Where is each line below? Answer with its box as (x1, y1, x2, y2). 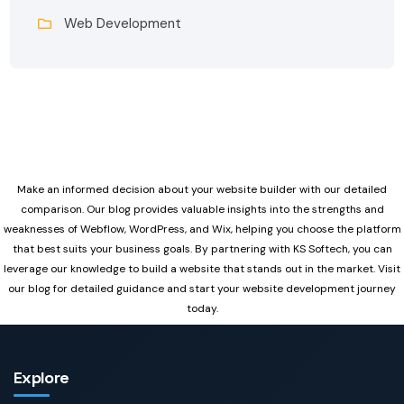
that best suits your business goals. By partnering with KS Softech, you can (12, 242, 392, 257)
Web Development (64, 14, 182, 33)
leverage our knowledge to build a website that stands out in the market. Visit (4, 262, 400, 277)
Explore (14, 367, 69, 389)
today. (186, 301, 218, 317)
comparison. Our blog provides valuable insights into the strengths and (20, 202, 384, 217)
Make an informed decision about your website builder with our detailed (17, 182, 387, 197)
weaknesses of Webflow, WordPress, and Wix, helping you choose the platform (3, 222, 401, 237)
